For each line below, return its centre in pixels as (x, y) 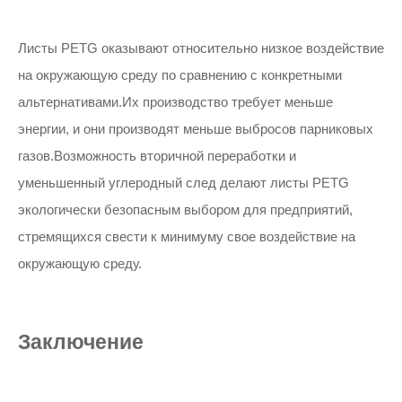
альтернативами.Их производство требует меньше (175, 102)
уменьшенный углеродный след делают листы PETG (184, 183)
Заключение (81, 342)
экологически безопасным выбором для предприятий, (185, 210)
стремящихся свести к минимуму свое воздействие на (187, 236)
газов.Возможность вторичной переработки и (157, 156)
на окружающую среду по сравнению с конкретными (180, 75)
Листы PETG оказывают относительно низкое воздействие (201, 48)
